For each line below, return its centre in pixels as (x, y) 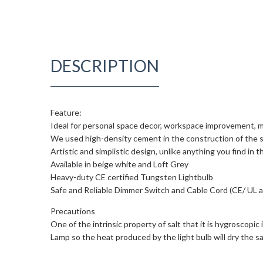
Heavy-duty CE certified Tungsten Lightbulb (132, 177)
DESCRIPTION (105, 65)
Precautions (73, 211)
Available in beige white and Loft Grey (119, 164)
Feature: (66, 112)
